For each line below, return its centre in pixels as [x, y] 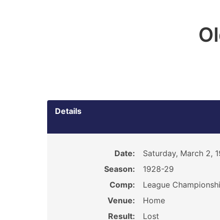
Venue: [121, 200]
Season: [119, 169]
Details [68, 111]
